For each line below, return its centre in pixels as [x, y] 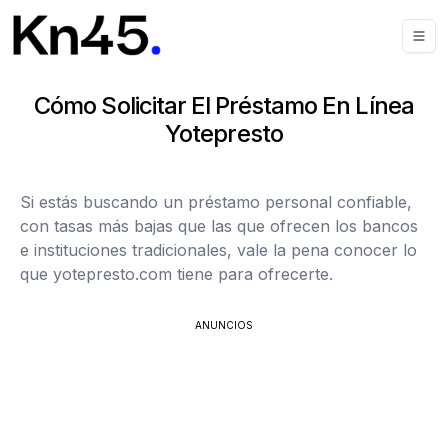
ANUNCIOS [224, 325]
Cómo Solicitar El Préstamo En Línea [224, 105]
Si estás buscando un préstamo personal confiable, [216, 202]
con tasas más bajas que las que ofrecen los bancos [219, 226]
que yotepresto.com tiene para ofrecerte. [176, 274]
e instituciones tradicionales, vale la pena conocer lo [218, 250]
